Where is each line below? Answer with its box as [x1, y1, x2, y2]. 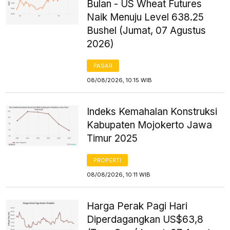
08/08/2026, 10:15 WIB [87, 76, 152, 84]
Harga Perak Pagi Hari [87, 200, 188, 212]
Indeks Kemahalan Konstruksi [87, 105, 218, 118]
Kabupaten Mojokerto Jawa [87, 119, 213, 131]
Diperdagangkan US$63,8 [87, 213, 204, 225]
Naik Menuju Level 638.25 [87, 11, 204, 23]
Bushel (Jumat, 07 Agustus [87, 24, 206, 36]
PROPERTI [93, 156, 122, 164]
